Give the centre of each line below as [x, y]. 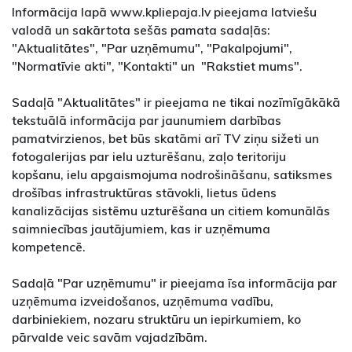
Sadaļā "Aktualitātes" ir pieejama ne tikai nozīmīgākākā [176, 103]
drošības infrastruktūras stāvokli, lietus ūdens [144, 193]
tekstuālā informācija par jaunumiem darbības [147, 121]
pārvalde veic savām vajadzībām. [110, 337]
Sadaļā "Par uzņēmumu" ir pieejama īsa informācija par [174, 283]
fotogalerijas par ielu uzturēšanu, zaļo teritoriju [149, 157]
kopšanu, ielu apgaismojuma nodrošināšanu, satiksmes [172, 175]
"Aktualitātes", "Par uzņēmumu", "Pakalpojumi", [152, 48]
